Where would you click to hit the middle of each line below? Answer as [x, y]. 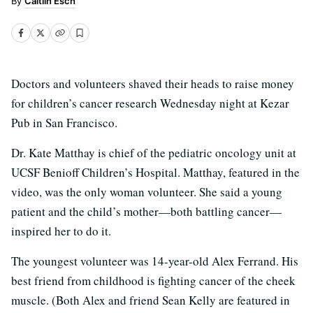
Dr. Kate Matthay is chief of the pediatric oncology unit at [154, 153]
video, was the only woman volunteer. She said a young [147, 192]
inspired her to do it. [61, 231]
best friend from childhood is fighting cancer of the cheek [153, 281]
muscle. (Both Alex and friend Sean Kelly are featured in [151, 300]
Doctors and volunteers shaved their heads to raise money [153, 83]
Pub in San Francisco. [64, 123]
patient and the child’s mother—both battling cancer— [146, 211]
